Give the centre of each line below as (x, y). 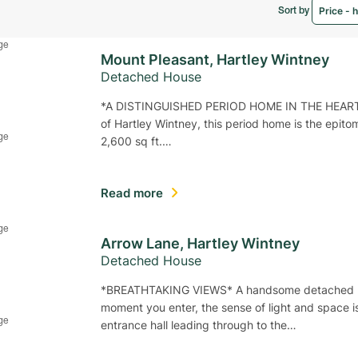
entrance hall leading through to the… (199, 325)
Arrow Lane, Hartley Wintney (200, 243)
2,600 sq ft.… (136, 141)
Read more (135, 193)
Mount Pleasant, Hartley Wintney (215, 59)
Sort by (295, 11)
